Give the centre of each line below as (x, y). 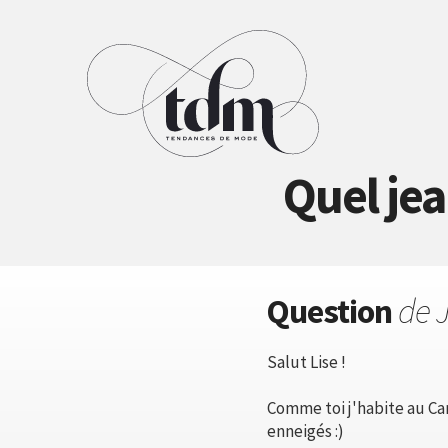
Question (332, 311)
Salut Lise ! (306, 362)
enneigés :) (305, 431)
